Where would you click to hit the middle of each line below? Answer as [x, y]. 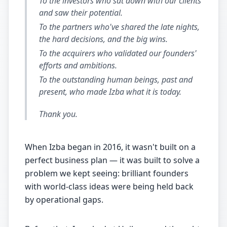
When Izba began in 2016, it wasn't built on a [110, 147]
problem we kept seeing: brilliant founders [107, 173]
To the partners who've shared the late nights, [119, 27]
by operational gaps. [64, 200]
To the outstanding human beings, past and [116, 80]
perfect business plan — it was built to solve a [112, 160]
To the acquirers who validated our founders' [118, 53]
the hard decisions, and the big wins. [103, 39]
